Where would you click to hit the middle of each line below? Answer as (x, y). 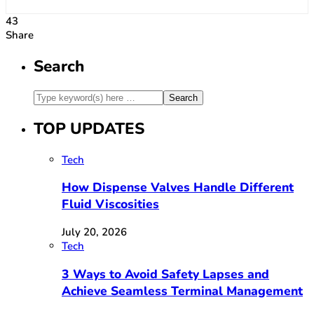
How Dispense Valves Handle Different (178, 187)
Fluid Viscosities (110, 204)
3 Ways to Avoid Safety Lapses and (165, 274)
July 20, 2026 (94, 232)
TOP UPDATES (89, 129)
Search (59, 66)
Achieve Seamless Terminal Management (182, 291)
